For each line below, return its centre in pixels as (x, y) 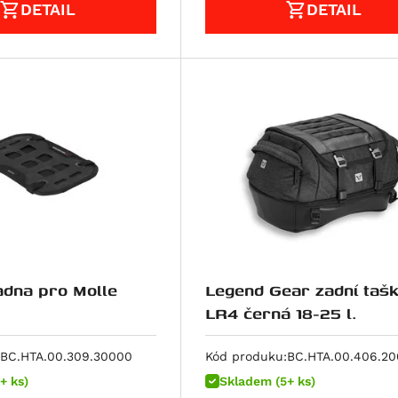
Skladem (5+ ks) (267, 381)
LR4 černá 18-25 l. (280, 313)
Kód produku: (246, 356)
